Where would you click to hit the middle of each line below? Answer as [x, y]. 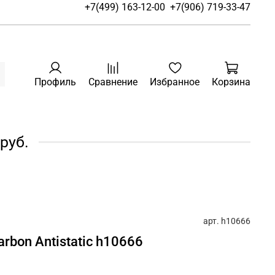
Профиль [55, 82]
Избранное [175, 82]
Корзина [231, 82]
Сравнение [113, 82]
